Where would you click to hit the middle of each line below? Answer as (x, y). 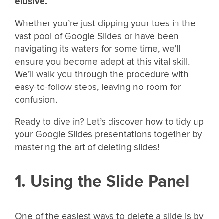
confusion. (36, 100)
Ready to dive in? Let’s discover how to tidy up (109, 122)
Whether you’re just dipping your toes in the (105, 24)
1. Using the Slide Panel (102, 181)
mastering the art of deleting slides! (87, 147)
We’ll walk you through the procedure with (102, 75)
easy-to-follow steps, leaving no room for (98, 87)
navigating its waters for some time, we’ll (98, 49)
